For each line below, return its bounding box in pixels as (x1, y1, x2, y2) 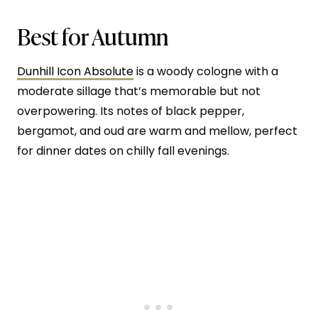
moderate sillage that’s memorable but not (17, 82, 261, 99)
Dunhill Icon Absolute (17, 62, 133, 79)
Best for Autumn (17, 18, 168, 53)
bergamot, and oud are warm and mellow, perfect (17, 122, 297, 139)
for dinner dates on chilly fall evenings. (17, 142, 229, 159)
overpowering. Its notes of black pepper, (17, 102, 244, 119)
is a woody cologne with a (133, 62, 278, 79)
